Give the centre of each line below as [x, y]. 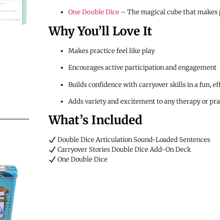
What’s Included [95, 120]
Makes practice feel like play [111, 51]
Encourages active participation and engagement [142, 68]
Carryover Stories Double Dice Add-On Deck [123, 150]
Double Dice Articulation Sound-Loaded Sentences [133, 140]
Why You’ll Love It [100, 31]
